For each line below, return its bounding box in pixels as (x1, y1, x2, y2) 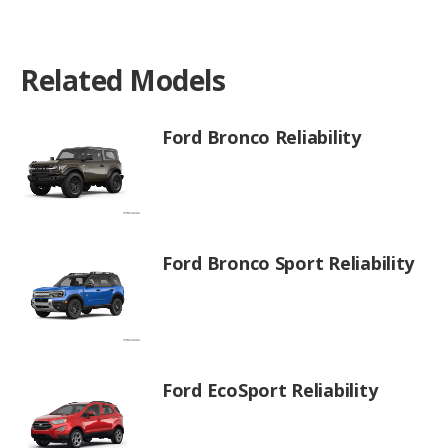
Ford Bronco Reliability (162, 124, 361, 149)
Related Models (20, 60, 226, 99)
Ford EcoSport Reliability (162, 377, 378, 402)
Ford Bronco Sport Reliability (162, 251, 415, 276)
